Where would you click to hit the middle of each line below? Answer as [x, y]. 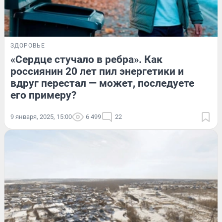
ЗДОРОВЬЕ [28, 46]
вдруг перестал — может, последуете [102, 83]
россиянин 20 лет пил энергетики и [97, 72]
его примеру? [43, 95]
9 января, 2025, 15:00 [41, 117]
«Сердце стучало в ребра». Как [86, 60]
